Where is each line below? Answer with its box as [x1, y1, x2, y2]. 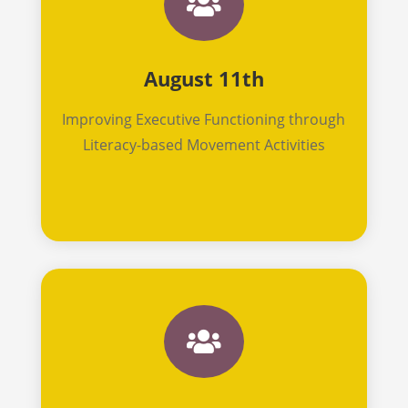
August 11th [143, 64, 264, 92]
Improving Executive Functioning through [62, 108, 346, 129]
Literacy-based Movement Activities [82, 134, 325, 155]
